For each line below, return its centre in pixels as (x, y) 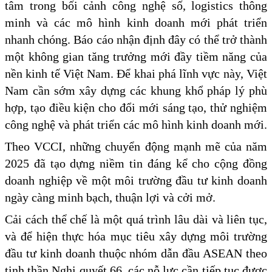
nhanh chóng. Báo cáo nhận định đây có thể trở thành (136, 39)
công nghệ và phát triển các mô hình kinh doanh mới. (136, 124)
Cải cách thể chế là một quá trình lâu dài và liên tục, (136, 219)
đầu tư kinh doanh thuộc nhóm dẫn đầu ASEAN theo (136, 253)
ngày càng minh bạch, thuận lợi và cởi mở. (110, 197)
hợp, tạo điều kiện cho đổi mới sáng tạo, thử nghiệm (136, 107)
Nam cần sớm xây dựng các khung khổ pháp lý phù (136, 90)
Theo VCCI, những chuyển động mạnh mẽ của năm (136, 146)
